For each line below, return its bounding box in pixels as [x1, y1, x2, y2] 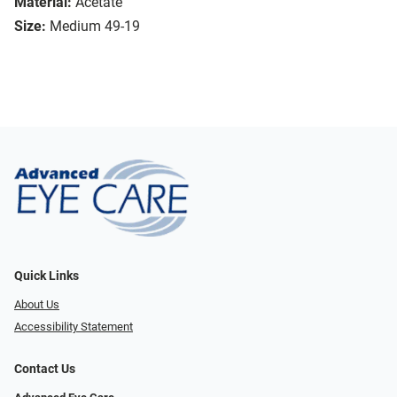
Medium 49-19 [50, 18, 140, 35]
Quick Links [14, 269, 79, 284]
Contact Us [14, 361, 75, 377]
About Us [14, 298, 59, 312]
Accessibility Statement [14, 319, 133, 333]
